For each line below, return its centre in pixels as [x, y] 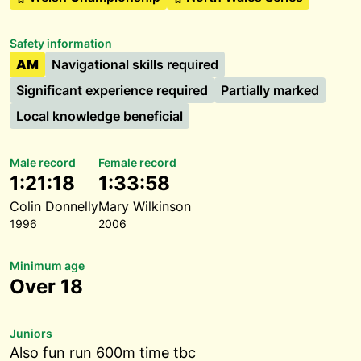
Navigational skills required [135, 64]
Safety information [61, 43]
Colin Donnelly [54, 206]
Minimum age [47, 266]
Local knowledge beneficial [100, 116]
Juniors [31, 333]
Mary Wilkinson [145, 206]
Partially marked [270, 90]
